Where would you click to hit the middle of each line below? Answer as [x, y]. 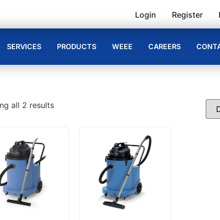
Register [188, 15]
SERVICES [24, 47]
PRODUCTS [77, 47]
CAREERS [165, 47]
